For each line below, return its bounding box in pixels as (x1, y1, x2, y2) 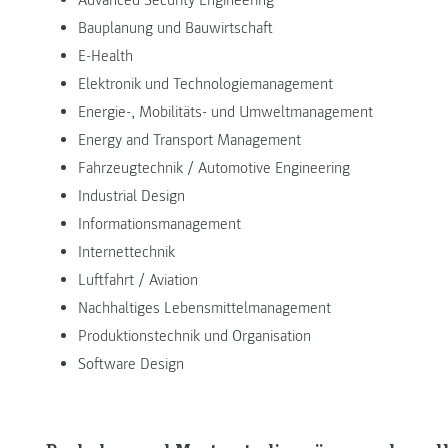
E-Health (78, 45, 133, 66)
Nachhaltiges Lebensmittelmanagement (78, 297, 331, 318)
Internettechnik (78, 241, 175, 262)
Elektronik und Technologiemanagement (78, 73, 333, 94)
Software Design (78, 353, 184, 374)
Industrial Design (78, 185, 185, 206)
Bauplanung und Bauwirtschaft (78, 17, 273, 38)
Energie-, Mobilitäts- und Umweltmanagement (78, 101, 373, 122)
